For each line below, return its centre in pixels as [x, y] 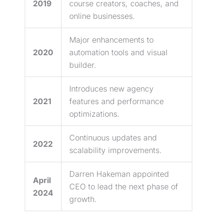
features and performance [116, 101]
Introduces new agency [111, 88]
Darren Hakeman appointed [119, 174]
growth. [83, 199]
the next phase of [146, 186]
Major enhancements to [111, 39]
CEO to [83, 186]
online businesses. [102, 16]
